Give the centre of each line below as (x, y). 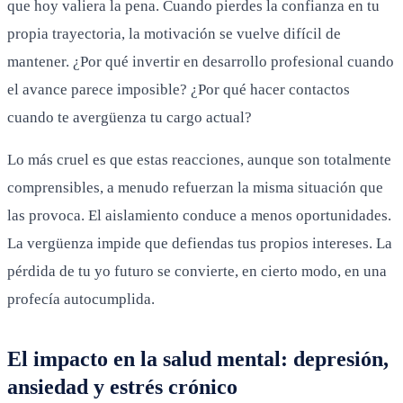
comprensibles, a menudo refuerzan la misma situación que (195, 187)
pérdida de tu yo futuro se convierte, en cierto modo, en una (197, 271)
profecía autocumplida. (81, 299)
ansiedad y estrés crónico (122, 386)
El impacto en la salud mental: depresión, (198, 358)
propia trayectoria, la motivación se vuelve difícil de (174, 33)
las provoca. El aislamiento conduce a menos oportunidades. (199, 215)
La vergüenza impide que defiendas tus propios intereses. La (200, 243)
